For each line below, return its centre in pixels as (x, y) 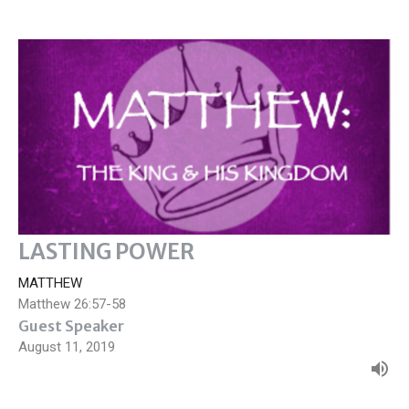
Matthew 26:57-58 (72, 304)
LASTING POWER (106, 251)
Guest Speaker (71, 325)
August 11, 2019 (67, 346)
